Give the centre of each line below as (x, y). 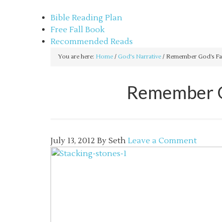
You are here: (77, 57)
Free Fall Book (78, 30)
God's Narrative (139, 57)
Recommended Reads (92, 42)
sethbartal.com (79, 6)
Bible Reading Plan (86, 18)
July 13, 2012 (73, 141)
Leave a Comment (162, 141)
